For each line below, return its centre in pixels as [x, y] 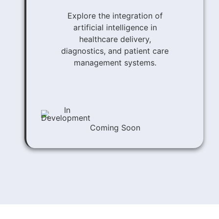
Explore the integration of [115, 16]
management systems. [115, 63]
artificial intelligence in [115, 28]
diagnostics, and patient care [115, 51]
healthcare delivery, [115, 39]
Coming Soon [115, 128]
